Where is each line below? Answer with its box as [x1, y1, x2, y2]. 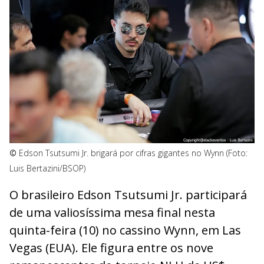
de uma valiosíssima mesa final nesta [9, 204, 215, 220]
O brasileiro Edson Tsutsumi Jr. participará [9, 186, 247, 203]
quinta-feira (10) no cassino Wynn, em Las [9, 222, 241, 238]
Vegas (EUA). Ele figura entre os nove [9, 239, 213, 256]
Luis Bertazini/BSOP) [9, 163, 85, 174]
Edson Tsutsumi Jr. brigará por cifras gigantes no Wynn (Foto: [19, 147, 247, 159]
